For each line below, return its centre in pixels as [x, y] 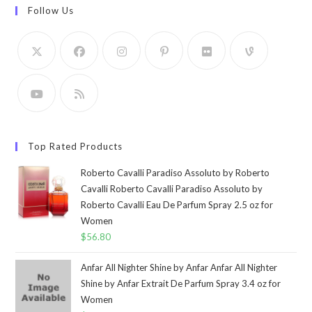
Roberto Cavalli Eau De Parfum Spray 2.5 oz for [177, 204]
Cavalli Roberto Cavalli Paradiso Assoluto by [172, 188]
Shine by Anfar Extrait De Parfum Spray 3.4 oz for [181, 283]
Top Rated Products [76, 146]
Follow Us [51, 10]
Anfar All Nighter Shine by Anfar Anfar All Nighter [179, 267]
